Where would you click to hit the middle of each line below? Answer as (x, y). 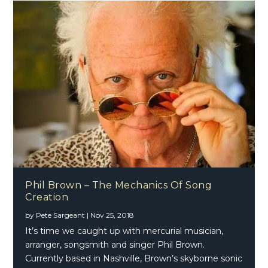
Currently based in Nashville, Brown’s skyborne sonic (134, 258)
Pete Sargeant (61, 215)
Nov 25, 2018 (112, 215)
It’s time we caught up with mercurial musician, (124, 231)
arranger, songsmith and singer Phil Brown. (115, 244)
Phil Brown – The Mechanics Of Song (119, 185)
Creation (47, 197)
